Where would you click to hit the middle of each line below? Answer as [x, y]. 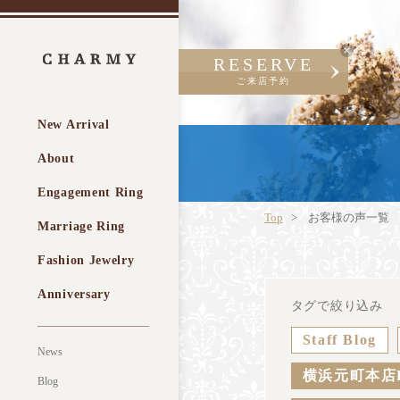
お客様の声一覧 [349, 218]
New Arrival [74, 125]
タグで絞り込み [337, 306]
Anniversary [74, 294]
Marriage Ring [82, 226]
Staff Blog [339, 339]
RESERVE [263, 64]
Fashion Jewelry [86, 260]
